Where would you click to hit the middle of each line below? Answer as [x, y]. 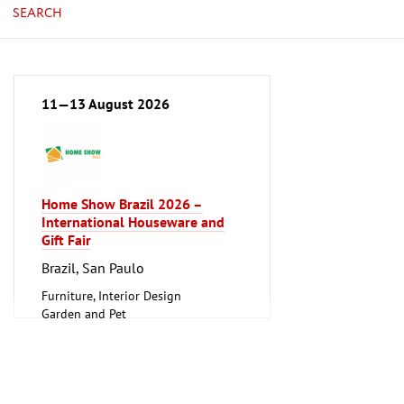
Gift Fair [66, 239]
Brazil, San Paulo [93, 267]
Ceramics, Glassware [96, 349]
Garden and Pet [84, 313]
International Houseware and [133, 221]
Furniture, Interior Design [111, 295]
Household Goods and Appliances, [135, 331]
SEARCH [38, 13]
